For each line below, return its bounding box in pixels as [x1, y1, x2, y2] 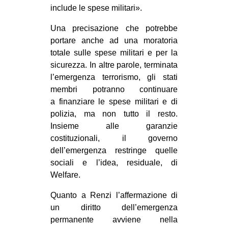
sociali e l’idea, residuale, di [50, 158, 178, 167]
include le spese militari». [50, 3, 142, 12]
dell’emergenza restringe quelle [50, 146, 178, 155]
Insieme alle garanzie [50, 121, 178, 130]
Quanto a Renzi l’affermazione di [50, 190, 178, 199]
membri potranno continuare [50, 84, 178, 94]
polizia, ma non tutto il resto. [50, 109, 178, 118]
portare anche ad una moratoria [50, 36, 178, 45]
